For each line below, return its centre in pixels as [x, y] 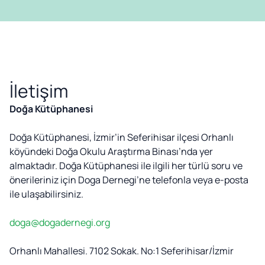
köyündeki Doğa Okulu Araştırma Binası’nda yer [111, 151]
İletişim [39, 91]
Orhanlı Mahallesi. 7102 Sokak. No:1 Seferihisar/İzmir [122, 251]
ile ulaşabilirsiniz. [46, 194]
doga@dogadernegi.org [60, 222]
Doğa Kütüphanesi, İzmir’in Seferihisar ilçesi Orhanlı [122, 137]
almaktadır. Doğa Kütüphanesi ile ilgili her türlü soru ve [126, 165]
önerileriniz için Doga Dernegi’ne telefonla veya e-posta [129, 180]
